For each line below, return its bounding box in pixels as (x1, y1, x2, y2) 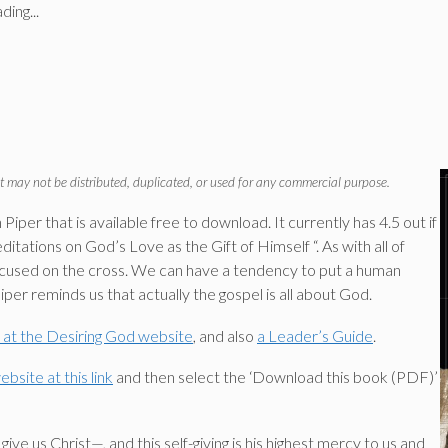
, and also (193, 325, 257, 345)
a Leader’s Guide (257, 325, 373, 345)
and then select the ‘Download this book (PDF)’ (113, 367, 438, 387)
